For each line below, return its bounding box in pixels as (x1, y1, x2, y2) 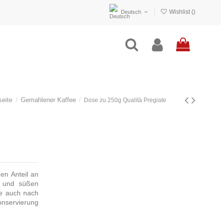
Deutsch (119, 9, 143, 15)
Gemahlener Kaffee (20, 96, 76, 104)
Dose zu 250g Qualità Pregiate (83, 96, 166, 104)
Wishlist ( (168, 8, 193, 16)
